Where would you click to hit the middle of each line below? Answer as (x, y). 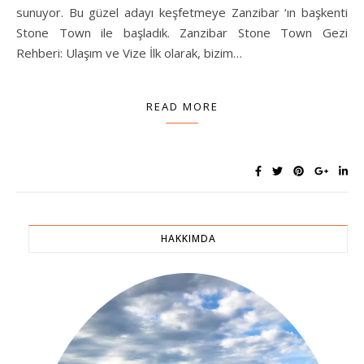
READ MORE (182, 106)
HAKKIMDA (188, 238)
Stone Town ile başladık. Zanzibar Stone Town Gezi (182, 32)
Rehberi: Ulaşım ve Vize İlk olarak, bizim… (129, 52)
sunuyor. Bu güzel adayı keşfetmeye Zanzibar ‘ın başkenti (182, 12)
